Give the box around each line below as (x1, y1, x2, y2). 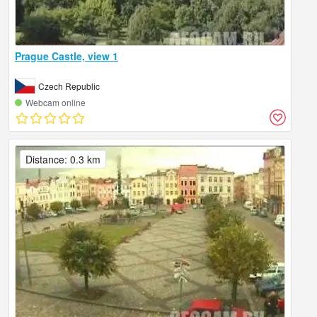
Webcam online (25, 96, 86, 109)
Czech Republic (38, 80, 100, 93)
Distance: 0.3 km (25, 152, 100, 167)
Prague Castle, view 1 (15, 49, 118, 64)
